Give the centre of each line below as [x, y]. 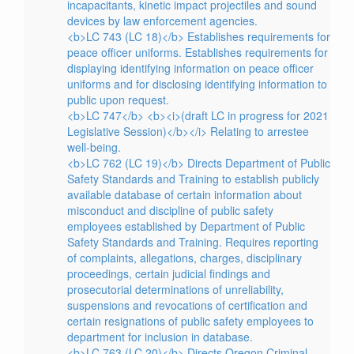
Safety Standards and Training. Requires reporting [193, 242]
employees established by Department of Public [186, 226]
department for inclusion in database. [160, 337]
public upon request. [118, 100]
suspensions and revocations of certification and [187, 305]
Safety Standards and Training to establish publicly [193, 179]
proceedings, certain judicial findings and [169, 273]
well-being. [94, 147]
